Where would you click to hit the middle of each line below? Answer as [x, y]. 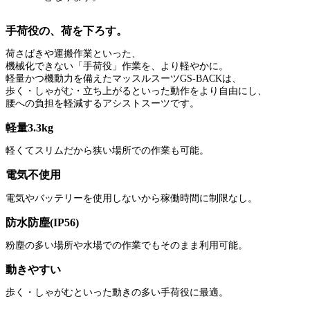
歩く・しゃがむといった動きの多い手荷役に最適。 [117, 293]
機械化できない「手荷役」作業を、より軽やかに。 [117, 66]
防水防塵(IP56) [42, 222]
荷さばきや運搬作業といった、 [73, 53]
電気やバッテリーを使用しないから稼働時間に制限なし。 [131, 198]
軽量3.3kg [29, 127]
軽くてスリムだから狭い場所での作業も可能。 [107, 151]
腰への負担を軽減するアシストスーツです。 [102, 103]
